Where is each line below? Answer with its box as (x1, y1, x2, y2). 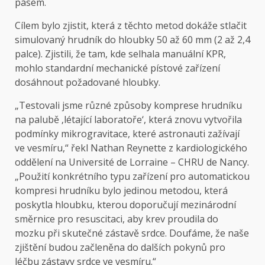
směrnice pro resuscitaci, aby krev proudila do (15, 212, 218, 225)
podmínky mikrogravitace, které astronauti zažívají (15, 127, 240, 140)
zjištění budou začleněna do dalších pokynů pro (15, 240, 225, 254)
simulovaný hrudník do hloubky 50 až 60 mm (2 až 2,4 (15, 33, 250, 46)
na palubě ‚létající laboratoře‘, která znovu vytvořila (15, 112, 242, 126)
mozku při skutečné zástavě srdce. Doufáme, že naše (15, 226, 249, 240)
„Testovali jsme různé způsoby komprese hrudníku (15, 98, 242, 112)
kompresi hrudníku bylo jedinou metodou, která (15, 183, 228, 197)
